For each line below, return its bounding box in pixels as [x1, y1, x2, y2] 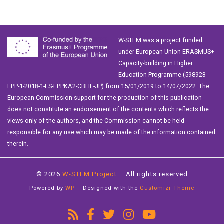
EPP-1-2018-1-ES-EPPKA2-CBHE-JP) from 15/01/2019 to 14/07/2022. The [7, 82, 209, 90]
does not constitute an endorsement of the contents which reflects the [7, 105, 209, 113]
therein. [7, 140, 28, 148]
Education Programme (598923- [118, 71, 207, 79]
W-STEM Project [62, 170, 117, 178]
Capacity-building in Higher [118, 59, 193, 67]
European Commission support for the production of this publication [7, 94, 202, 102]
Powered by [29, 185, 65, 192]
